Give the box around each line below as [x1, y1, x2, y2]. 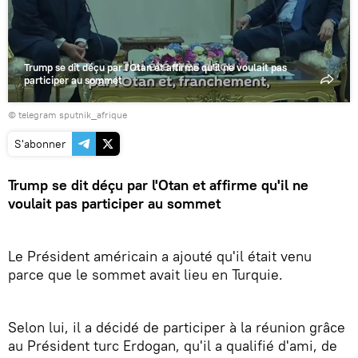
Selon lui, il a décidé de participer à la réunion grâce [8, 317, 345, 336]
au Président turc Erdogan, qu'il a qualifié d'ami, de [8, 336, 337, 355]
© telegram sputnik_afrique [8, 108, 127, 121]
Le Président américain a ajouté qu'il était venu [8, 246, 312, 265]
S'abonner [14, 136, 66, 151]
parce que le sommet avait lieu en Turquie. [8, 265, 283, 284]
